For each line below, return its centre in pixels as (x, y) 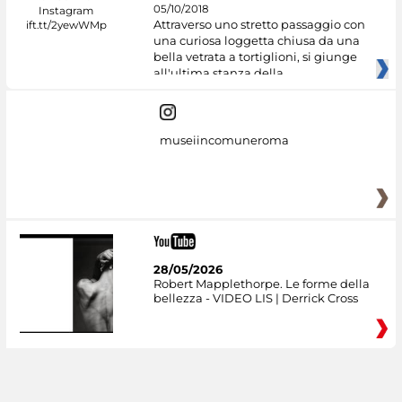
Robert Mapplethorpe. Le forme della (261, 284)
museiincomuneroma (224, 140)
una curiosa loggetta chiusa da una (256, 40)
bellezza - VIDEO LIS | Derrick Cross (255, 298)
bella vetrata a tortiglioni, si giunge (255, 56)
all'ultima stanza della (218, 72)
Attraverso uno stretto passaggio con (259, 24)
